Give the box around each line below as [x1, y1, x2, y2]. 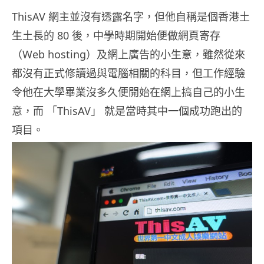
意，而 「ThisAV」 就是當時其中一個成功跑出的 [12, 104, 242, 118]
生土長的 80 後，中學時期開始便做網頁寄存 [12, 28, 220, 43]
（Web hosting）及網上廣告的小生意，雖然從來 [12, 47, 245, 62]
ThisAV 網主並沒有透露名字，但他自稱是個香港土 [12, 9, 250, 24]
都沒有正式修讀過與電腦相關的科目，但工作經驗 [12, 66, 245, 81]
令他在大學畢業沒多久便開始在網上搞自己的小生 [12, 85, 245, 100]
